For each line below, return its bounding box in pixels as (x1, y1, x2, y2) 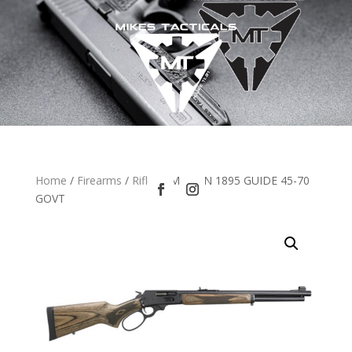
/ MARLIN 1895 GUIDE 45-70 (159, 173, 310, 188)
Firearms (76, 173, 122, 188)
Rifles (131, 173, 159, 188)
